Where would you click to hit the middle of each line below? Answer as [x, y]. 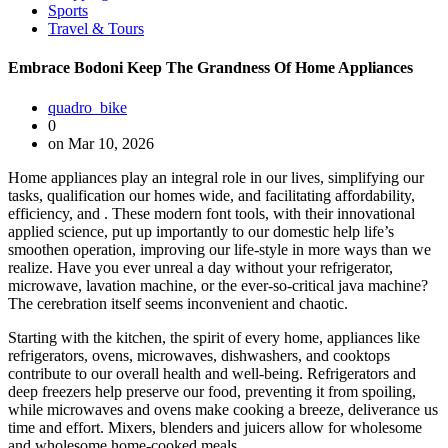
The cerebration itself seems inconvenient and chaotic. [178, 303]
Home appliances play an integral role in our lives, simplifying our [216, 177]
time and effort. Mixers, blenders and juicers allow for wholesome [215, 427]
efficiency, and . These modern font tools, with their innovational [211, 213]
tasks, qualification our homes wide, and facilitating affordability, [211, 195]
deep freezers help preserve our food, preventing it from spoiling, [212, 391]
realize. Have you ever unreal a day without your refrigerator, [200, 267]
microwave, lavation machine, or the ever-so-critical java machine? [218, 285]
